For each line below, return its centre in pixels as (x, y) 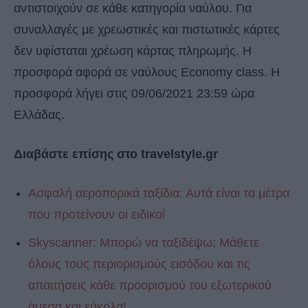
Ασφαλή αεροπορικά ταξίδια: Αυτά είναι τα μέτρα (159, 194)
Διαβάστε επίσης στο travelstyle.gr (116, 154)
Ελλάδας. (39, 115)
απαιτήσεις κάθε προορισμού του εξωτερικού (150, 286)
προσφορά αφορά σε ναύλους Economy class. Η (147, 73)
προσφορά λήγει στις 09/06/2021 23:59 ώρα (134, 94)
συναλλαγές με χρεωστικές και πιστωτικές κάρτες (147, 30)
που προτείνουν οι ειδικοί (97, 215)
